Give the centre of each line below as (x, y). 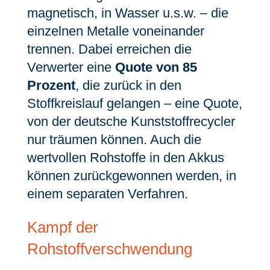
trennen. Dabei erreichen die (109, 49)
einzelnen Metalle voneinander (115, 31)
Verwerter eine (71, 67)
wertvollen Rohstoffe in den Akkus (125, 158)
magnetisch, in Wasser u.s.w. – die (127, 13)
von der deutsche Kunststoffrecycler (131, 121)
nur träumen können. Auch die (114, 140)
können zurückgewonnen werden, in (131, 176)
